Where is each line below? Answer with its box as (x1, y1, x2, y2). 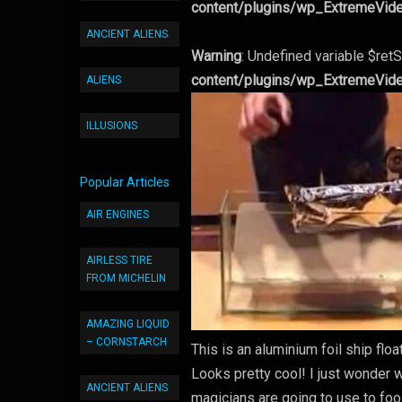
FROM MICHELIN (86, 272, 166, 284)
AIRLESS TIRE (86, 254, 153, 267)
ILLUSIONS (86, 119, 137, 132)
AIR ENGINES (86, 208, 149, 221)
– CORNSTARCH (86, 336, 167, 348)
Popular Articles (80, 175, 170, 189)
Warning (191, 48, 242, 65)
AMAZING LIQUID (86, 318, 170, 330)
